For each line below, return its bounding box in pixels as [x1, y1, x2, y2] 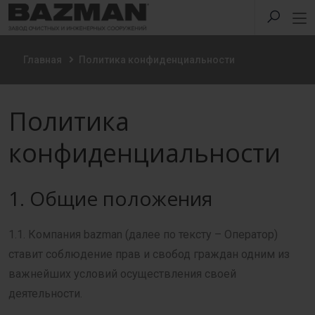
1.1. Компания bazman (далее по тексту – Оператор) [8, 228, 278, 241]
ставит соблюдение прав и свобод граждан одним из [8, 247, 290, 261]
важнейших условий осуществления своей [8, 267, 236, 281]
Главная [23, 54, 62, 65]
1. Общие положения [8, 185, 212, 212]
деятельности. [8, 287, 82, 300]
